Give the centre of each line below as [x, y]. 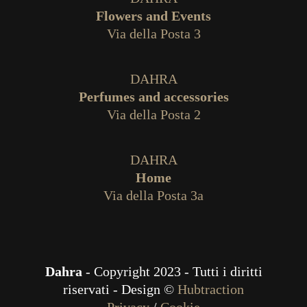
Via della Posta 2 [153, 115]
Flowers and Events [153, 16]
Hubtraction [211, 290]
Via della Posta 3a [153, 196]
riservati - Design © [120, 290]
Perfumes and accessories [153, 97]
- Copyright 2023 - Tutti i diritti [172, 272]
